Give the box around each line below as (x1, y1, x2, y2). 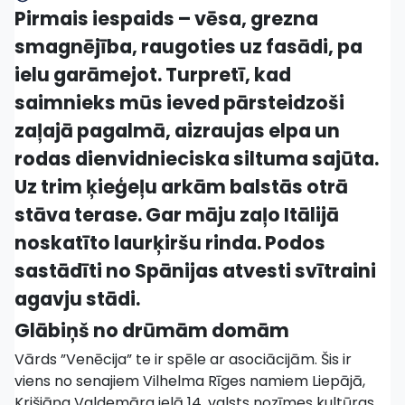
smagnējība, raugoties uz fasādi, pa (14, 33, 363, 60)
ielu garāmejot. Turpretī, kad (14, 61, 291, 88)
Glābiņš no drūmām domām (14, 317, 289, 344)
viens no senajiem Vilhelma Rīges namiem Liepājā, (14, 371, 365, 391)
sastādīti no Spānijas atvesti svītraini (14, 258, 376, 284)
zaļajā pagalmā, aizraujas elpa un (14, 118, 340, 144)
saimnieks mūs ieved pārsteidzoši (14, 89, 344, 116)
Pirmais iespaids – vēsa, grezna (14, 5, 318, 32)
